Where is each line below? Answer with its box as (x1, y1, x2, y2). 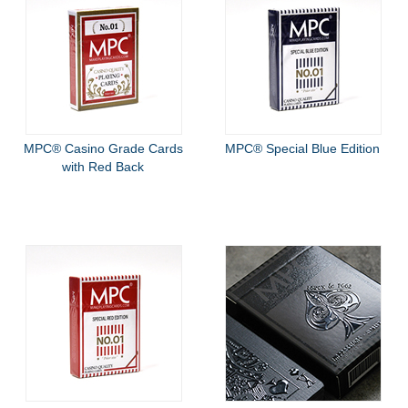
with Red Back (62, 159, 145, 174)
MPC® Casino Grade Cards (23, 141, 183, 156)
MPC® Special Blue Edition (225, 141, 381, 156)
